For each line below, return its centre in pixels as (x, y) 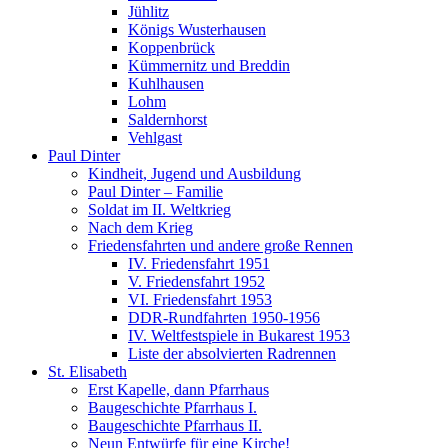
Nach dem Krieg (140, 227)
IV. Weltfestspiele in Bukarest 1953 (239, 335)
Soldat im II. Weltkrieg (159, 209)
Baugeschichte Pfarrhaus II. (175, 425)
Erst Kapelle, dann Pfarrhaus (178, 389)
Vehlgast (155, 137)
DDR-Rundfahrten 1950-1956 (224, 317)
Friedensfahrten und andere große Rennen (220, 245)
